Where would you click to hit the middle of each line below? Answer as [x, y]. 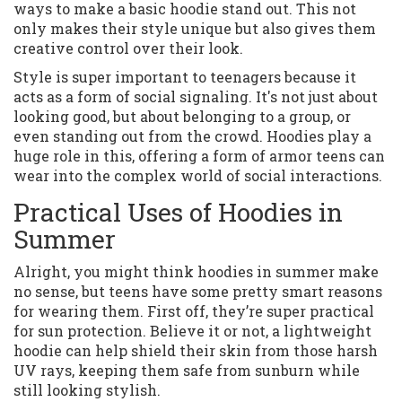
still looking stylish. [87, 390]
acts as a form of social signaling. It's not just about [196, 97]
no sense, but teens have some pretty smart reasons [198, 292]
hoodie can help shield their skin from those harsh [196, 351]
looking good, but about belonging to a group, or [182, 117]
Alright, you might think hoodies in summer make [196, 272]
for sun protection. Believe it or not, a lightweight [192, 331]
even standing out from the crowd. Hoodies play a [192, 136]
